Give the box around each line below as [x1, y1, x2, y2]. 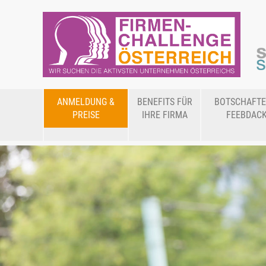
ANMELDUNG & [57, 96, 115, 107]
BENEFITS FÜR [137, 96, 192, 107]
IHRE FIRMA [141, 109, 188, 121]
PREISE [72, 109, 100, 121]
